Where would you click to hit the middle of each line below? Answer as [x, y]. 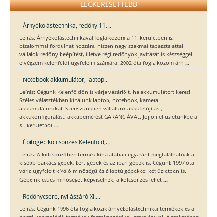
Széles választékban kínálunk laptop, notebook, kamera [89, 101]
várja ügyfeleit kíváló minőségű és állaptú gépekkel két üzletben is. [103, 171]
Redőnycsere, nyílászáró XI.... [62, 196]
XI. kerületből [37, 126]
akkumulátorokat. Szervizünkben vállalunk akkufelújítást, [91, 109]
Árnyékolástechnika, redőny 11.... [67, 25]
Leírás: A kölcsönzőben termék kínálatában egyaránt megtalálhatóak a [107, 155]
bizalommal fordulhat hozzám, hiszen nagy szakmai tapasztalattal [101, 46]
